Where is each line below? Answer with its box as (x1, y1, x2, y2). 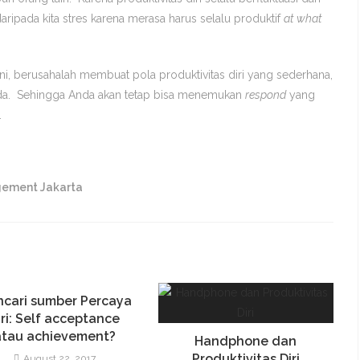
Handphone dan (194, 333, 297, 349)
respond (244, 88, 286, 101)
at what (283, 12, 322, 25)
